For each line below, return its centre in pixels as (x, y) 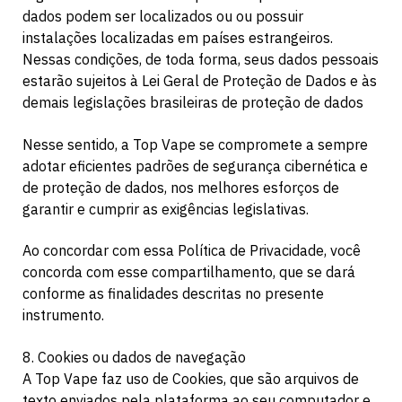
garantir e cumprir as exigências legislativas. (166, 209)
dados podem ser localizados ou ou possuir (163, 17)
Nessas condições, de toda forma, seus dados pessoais (201, 60)
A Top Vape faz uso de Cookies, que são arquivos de (191, 379)
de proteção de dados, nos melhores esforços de (181, 187)
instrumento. (63, 315)
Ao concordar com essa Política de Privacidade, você (192, 251)
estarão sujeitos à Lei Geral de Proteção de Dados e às (200, 81)
